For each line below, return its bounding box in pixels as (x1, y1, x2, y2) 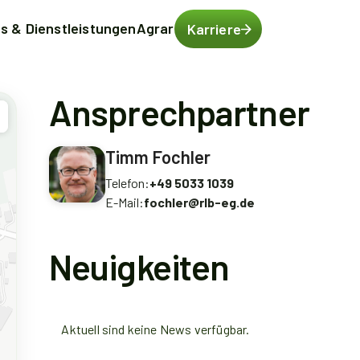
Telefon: (105, 175, 149, 190)
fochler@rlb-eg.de (144, 194, 255, 210)
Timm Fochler (105, 146, 211, 167)
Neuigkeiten (49, 245, 230, 288)
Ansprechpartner (49, 91, 309, 133)
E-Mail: (105, 194, 144, 210)
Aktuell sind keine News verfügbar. (61, 321, 250, 337)
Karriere (186, 20, 241, 38)
